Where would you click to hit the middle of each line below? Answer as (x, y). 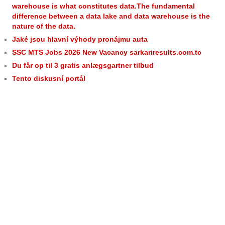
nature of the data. (44, 26)
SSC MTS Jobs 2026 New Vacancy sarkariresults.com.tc (107, 52)
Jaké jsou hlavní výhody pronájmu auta (80, 39)
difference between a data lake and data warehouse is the (111, 16)
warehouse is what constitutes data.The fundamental (103, 6)
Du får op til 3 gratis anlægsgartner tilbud (83, 65)
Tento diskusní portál (49, 78)
